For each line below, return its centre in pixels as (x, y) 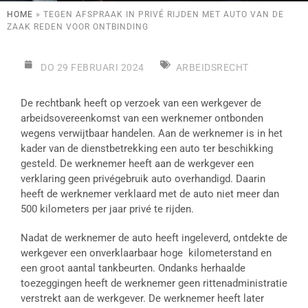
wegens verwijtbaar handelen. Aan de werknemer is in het (152, 133)
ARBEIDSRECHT (212, 67)
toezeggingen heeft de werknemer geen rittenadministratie (154, 283)
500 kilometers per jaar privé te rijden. (107, 209)
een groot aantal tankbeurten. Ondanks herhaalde (133, 268)
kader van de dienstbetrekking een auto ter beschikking (147, 148)
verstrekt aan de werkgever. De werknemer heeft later (142, 298)
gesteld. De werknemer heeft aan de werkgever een (137, 164)
